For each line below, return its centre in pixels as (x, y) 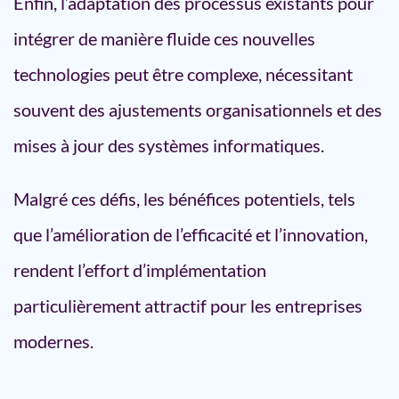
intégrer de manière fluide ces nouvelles (164, 38)
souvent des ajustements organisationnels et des (198, 110)
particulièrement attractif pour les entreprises (188, 305)
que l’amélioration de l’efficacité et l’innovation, (191, 234)
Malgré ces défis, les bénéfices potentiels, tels (184, 199)
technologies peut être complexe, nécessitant (183, 74)
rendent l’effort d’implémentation (140, 270)
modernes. (53, 341)
